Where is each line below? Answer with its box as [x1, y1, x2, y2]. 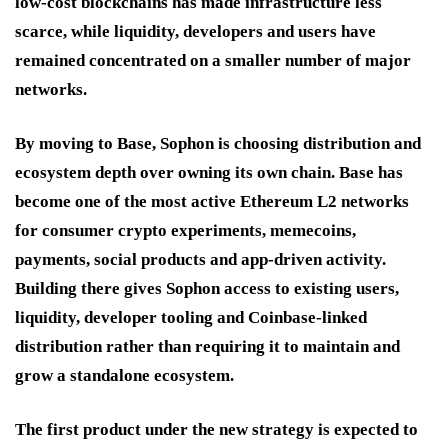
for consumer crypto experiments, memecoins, [15, 220, 356, 240]
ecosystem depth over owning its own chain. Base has [15, 162, 403, 182]
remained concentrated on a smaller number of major [15, 50, 411, 70]
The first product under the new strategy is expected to [15, 419, 418, 439]
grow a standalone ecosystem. [15, 365, 234, 385]
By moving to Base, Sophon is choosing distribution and [15, 133, 421, 153]
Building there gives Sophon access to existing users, [15, 278, 399, 298]
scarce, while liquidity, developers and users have [15, 21, 376, 41]
